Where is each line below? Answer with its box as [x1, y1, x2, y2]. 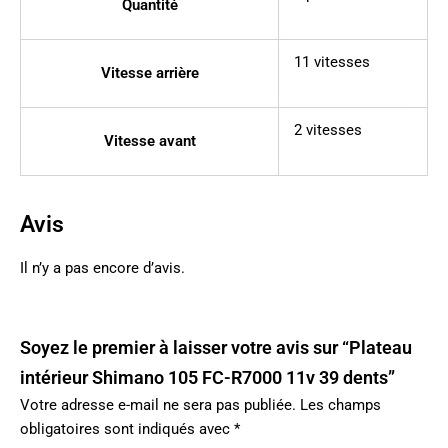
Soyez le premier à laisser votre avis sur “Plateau [20, 336, 412, 358]
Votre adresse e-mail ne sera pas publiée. [20, 395, 296, 414]
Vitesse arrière [100, 64, 199, 83]
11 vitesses [293, 53, 370, 72]
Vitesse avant [103, 132, 196, 151]
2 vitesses [293, 121, 362, 140]
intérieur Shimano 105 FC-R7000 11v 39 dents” [20, 366, 395, 388]
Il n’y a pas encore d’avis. [20, 259, 185, 278]
